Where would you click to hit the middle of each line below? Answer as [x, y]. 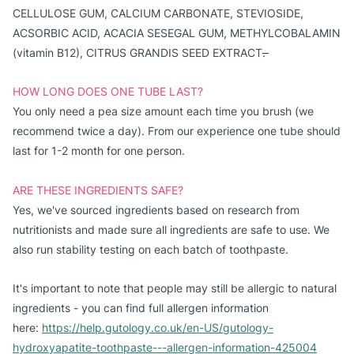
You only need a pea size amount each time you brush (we [163, 111]
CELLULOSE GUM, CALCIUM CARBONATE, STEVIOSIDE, [158, 13]
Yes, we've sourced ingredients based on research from [156, 210]
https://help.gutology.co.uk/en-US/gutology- [158, 328]
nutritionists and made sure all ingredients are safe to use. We [171, 230]
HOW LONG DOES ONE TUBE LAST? [108, 91]
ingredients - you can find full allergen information [141, 308]
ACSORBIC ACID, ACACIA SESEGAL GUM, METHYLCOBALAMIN [177, 33]
